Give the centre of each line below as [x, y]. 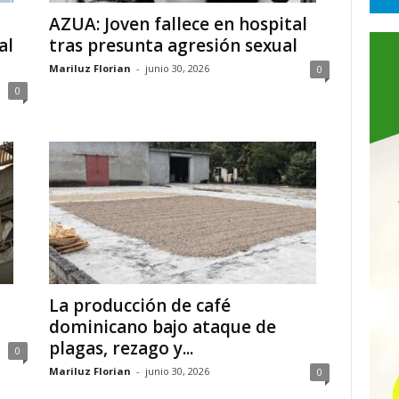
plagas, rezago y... [121, 348]
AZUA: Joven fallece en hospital [178, 24]
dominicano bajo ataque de [162, 327]
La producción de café [139, 305]
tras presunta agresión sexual [173, 45]
